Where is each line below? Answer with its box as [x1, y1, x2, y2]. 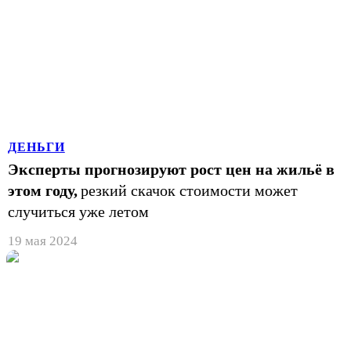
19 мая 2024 [8, 233, 78, 248]
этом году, [8, 181, 78, 199]
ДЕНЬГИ [8, 139, 65, 154]
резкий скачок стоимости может [81, 181, 298, 199]
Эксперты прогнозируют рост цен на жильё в [8, 160, 335, 178]
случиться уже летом [8, 202, 149, 220]
